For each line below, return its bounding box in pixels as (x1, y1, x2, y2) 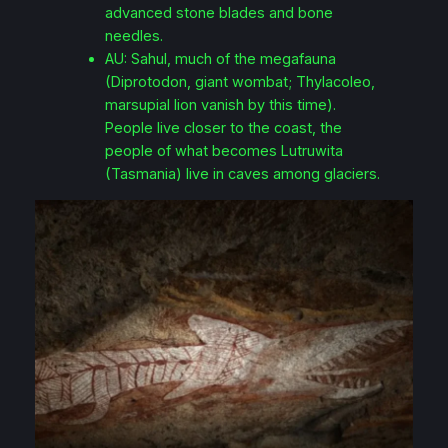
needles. (105, 26, 164, 45)
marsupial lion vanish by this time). (105, 95, 337, 114)
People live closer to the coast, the (105, 118, 343, 137)
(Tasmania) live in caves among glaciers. (105, 164, 381, 183)
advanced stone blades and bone (105, 3, 334, 22)
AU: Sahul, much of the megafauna (105, 49, 337, 68)
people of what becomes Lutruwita (105, 141, 344, 160)
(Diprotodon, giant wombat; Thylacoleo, (105, 72, 376, 91)
